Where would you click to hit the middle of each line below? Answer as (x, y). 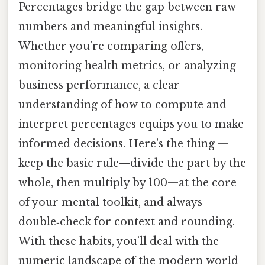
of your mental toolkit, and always (110, 202)
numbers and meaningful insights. (110, 26)
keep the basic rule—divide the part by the (132, 163)
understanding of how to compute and (122, 104)
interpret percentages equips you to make (131, 124)
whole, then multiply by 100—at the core (127, 182)
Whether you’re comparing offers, (111, 46)
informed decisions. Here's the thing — (124, 143)
